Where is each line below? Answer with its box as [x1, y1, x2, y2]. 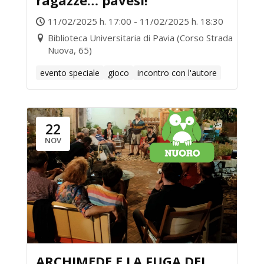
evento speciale [40, 67, 100, 78]
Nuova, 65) [48, 44, 92, 56]
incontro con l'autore [137, 67, 217, 78]
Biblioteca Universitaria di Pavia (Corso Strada [48, 32, 233, 44]
